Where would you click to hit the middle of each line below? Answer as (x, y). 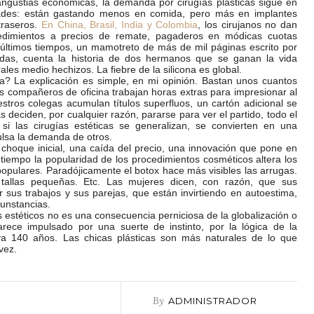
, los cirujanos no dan (248, 25)
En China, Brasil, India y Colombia (120, 25)
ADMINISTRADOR (213, 301)
